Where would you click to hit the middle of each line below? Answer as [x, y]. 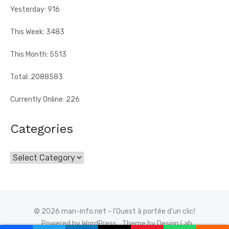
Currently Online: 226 [45, 100]
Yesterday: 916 [35, 10]
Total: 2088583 [37, 77]
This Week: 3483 [37, 32]
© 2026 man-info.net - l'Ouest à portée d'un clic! [114, 212]
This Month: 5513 [38, 55]
